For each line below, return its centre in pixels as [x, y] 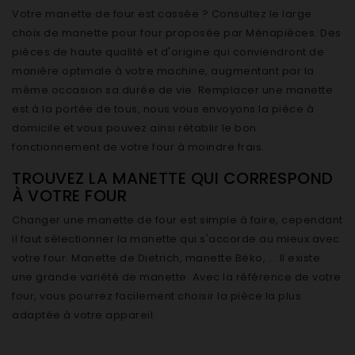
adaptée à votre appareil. [84, 315]
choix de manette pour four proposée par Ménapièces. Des [177, 33]
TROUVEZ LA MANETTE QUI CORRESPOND [173, 178]
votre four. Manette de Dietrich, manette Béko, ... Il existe [166, 258]
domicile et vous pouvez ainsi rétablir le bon [134, 128]
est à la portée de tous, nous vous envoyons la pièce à [163, 109]
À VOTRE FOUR [69, 196]
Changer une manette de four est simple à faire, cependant [177, 220]
